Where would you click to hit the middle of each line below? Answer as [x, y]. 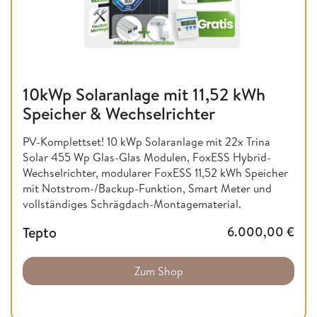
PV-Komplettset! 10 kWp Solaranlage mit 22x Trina [146, 142]
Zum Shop [158, 271]
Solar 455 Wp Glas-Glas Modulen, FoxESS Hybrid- [147, 157]
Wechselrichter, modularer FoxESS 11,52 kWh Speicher [155, 173]
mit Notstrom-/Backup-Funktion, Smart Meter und [147, 189]
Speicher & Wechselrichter [119, 114]
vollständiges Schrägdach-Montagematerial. [132, 204]
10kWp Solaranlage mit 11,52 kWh [144, 94]
